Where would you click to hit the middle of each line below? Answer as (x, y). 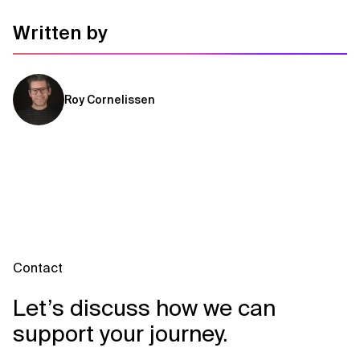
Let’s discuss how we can (144, 308)
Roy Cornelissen (110, 99)
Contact (38, 268)
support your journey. (121, 333)
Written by (60, 32)
